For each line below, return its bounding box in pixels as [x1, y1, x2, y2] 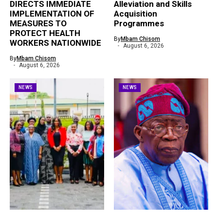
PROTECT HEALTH [10, 28, 80, 38]
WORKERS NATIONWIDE [10, 38, 101, 48]
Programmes [114, 18, 164, 29]
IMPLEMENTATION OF [10, 9, 94, 19]
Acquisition [114, 9, 157, 19]
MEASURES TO [10, 18, 67, 29]
